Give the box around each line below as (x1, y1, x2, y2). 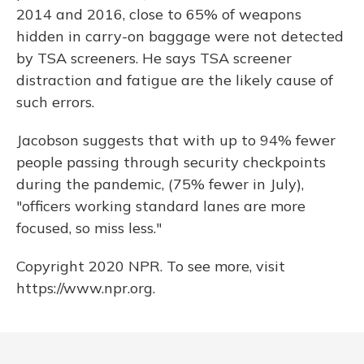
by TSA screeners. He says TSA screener (16, 49, 292, 67)
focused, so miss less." (16, 219, 162, 237)
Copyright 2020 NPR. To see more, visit (16, 257, 285, 275)
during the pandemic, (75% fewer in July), (16, 175, 304, 193)
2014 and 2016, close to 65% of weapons (16, 5, 301, 24)
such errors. (16, 93, 94, 111)
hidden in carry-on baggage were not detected (16, 27, 344, 45)
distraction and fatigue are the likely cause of (16, 71, 333, 89)
